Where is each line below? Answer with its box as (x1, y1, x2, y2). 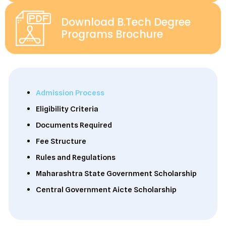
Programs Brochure (61, 27, 163, 41)
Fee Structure (36, 137, 86, 146)
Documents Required (36, 121, 112, 130)
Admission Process (36, 88, 104, 97)
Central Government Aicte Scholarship (36, 185, 177, 194)
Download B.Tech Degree (61, 15, 191, 29)
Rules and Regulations (36, 153, 116, 162)
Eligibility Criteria (36, 104, 98, 114)
